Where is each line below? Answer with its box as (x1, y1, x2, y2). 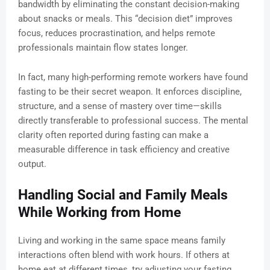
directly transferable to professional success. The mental (18, 115, 248, 127)
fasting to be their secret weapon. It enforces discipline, (18, 86, 242, 98)
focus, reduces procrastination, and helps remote (18, 28, 215, 39)
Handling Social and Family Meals (18, 187, 228, 204)
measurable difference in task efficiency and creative (18, 144, 230, 155)
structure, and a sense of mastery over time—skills (18, 101, 222, 112)
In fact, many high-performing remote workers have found (18, 72, 248, 83)
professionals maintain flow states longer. (18, 42, 188, 54)
